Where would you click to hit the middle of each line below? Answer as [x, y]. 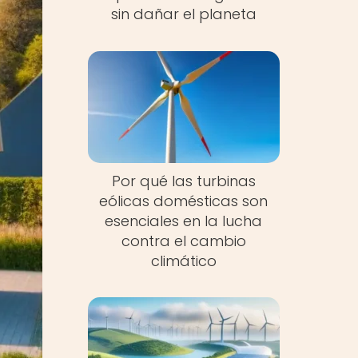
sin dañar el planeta [183, 14]
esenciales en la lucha [184, 221]
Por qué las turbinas [183, 181]
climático [183, 261]
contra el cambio [183, 241]
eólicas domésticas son [184, 201]
